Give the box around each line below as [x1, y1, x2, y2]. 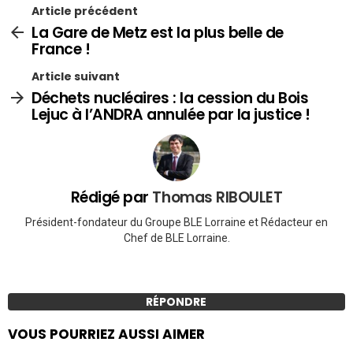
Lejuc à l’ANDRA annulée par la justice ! [32, 104, 310, 126]
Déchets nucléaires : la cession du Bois [32, 87, 309, 110]
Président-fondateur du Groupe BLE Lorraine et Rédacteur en [25, 215, 328, 229]
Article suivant [32, 69, 120, 85]
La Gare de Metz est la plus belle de [32, 22, 284, 44]
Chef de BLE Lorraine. [123, 231, 230, 244]
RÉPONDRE [146, 293, 207, 310]
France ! [32, 39, 91, 61]
